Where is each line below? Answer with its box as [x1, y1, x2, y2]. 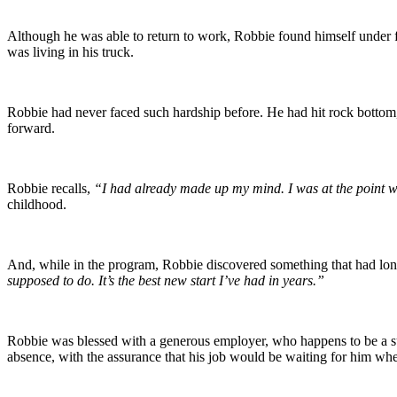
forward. [7, 120, 55, 136]
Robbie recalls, [7, 180, 94, 196]
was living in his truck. [7, 43, 134, 59]
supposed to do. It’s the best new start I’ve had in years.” [7, 272, 324, 288]
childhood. [7, 196, 66, 212]
